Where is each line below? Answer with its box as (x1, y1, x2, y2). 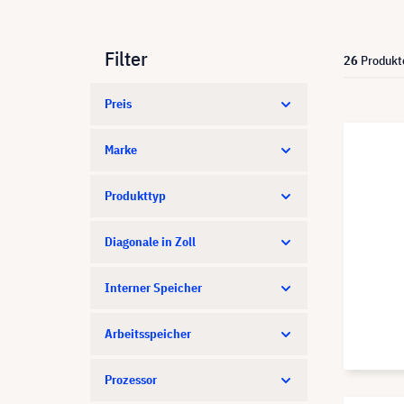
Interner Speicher (105, 280, 202, 296)
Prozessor (105, 372, 157, 388)
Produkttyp (105, 188, 166, 204)
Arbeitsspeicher (105, 326, 191, 342)
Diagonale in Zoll (105, 234, 196, 250)
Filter (105, 45, 148, 71)
